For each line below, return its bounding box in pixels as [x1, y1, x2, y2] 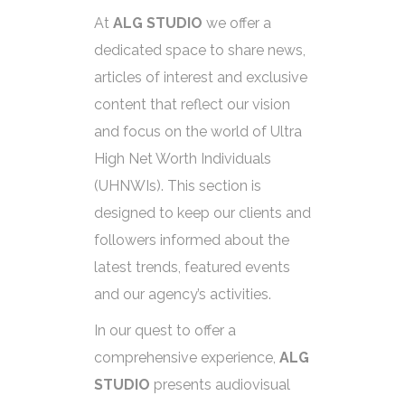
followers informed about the [94, 231, 289, 249]
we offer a [202, 14, 271, 32]
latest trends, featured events [94, 259, 290, 276]
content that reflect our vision [94, 96, 290, 113]
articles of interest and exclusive [94, 69, 307, 86]
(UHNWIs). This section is [94, 177, 261, 194]
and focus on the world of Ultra [94, 123, 302, 140]
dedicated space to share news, [94, 42, 306, 59]
